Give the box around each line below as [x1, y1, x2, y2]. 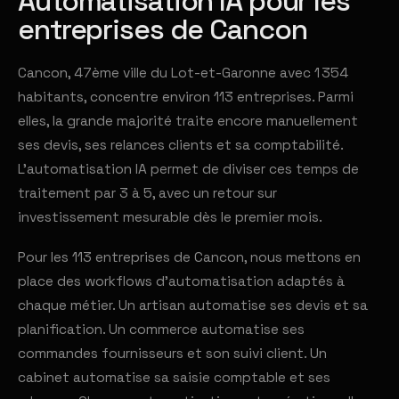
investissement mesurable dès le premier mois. [18, 208, 322, 226]
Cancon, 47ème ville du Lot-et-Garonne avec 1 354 [18, 64, 348, 82]
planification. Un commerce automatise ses [18, 321, 305, 338]
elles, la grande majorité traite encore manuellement [18, 112, 358, 130]
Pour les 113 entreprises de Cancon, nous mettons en [18, 248, 361, 266]
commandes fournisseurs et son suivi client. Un [18, 345, 327, 362]
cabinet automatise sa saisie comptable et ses [18, 369, 330, 387]
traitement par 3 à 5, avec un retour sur [18, 184, 277, 202]
